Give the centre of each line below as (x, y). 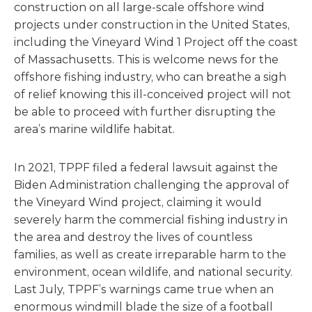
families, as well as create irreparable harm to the (150, 255)
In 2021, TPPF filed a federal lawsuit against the (146, 167)
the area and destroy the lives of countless (133, 237)
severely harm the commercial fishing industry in (151, 220)
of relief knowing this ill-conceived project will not (153, 94)
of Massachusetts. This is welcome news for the (146, 60)
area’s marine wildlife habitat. (94, 129)
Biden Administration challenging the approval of (151, 185)
